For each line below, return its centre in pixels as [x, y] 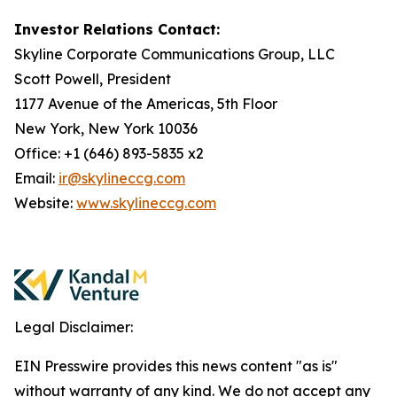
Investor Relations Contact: [117, 29]
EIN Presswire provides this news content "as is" [176, 366]
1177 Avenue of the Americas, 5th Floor [146, 104]
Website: [45, 203]
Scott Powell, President [93, 79]
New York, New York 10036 [106, 128]
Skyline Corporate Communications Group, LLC [175, 54]
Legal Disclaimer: [74, 327]
